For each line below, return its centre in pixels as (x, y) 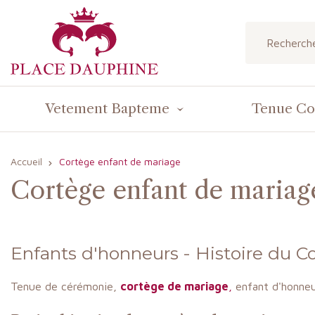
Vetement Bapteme (107, 108)
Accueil (26, 161)
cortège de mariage (174, 287)
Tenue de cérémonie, (65, 287)
